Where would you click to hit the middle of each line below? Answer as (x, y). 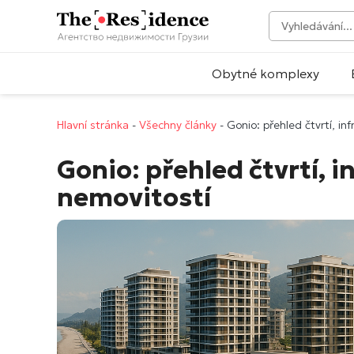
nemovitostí (134, 198)
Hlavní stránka (93, 125)
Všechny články (178, 125)
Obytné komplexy (265, 74)
